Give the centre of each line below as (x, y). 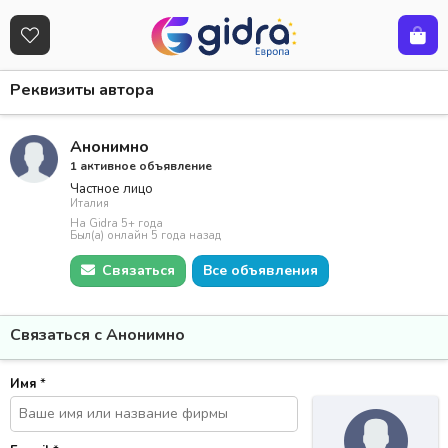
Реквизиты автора (82, 90)
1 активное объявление (141, 166)
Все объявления (260, 270)
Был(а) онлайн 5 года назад (145, 235)
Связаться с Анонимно (97, 335)
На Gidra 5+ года (116, 223)
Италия (89, 203)
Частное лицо (111, 189)
